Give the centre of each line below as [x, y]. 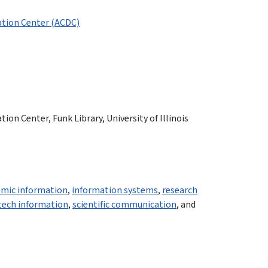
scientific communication [125, 205]
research [180, 191]
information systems [115, 191]
